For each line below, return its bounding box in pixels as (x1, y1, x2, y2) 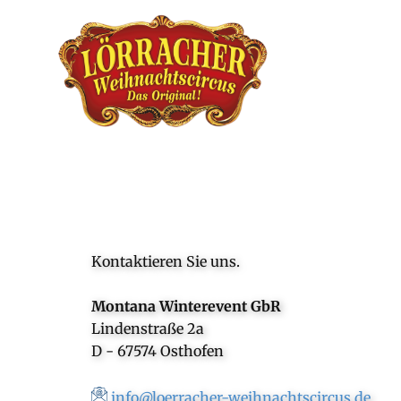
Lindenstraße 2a (91, 320, 204, 338)
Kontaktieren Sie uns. (91, 252, 240, 271)
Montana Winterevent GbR (91, 297, 281, 316)
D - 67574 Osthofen (91, 342, 224, 361)
